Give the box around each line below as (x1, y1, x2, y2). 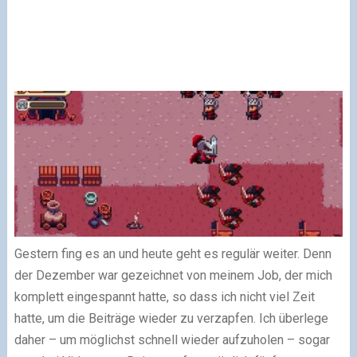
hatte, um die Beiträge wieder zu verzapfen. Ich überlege (14, 310, 328, 326)
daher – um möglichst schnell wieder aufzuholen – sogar (14, 331, 330, 347)
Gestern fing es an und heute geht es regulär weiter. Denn (14, 245, 331, 261)
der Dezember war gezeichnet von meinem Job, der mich (14, 267, 332, 283)
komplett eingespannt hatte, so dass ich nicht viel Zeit (14, 288, 315, 304)
